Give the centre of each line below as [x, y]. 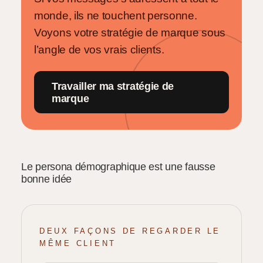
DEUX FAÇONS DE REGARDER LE [130, 231]
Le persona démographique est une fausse [118, 167]
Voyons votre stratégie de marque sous [130, 32]
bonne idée [46, 179]
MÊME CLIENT [78, 243]
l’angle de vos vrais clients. [99, 49]
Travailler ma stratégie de [113, 86]
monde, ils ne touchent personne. [116, 15]
